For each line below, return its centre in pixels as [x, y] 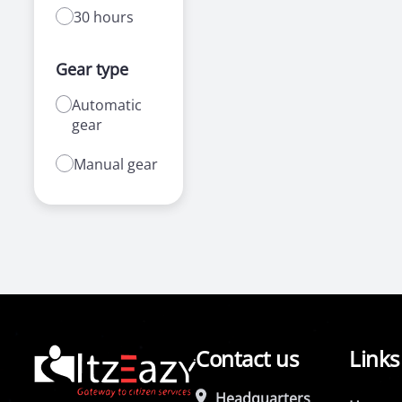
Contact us [247, 358]
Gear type [92, 69]
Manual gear [116, 164]
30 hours [104, 17]
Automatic [106, 105]
